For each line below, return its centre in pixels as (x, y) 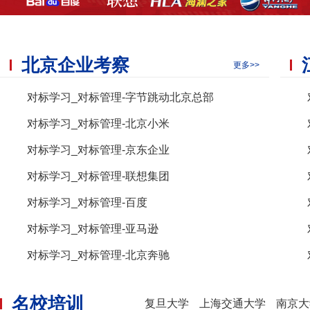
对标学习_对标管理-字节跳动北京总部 (120, 97)
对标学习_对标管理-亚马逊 (93, 229)
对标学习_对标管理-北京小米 (98, 124)
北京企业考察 (75, 65)
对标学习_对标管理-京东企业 (98, 150)
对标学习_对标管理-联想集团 (98, 176)
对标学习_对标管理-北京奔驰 (98, 255)
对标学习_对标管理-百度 (87, 202)
